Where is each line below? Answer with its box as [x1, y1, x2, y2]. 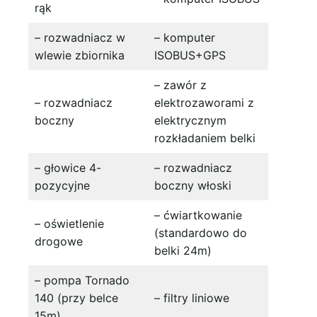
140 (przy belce [35, 290, 118, 305]
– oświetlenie [35, 216, 104, 231]
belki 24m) [154, 243, 212, 258]
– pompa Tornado [35, 272, 129, 287]
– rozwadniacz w [35, 30, 125, 45]
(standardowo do [154, 225, 247, 240]
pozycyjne [35, 178, 90, 192]
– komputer [154, 30, 215, 45]
